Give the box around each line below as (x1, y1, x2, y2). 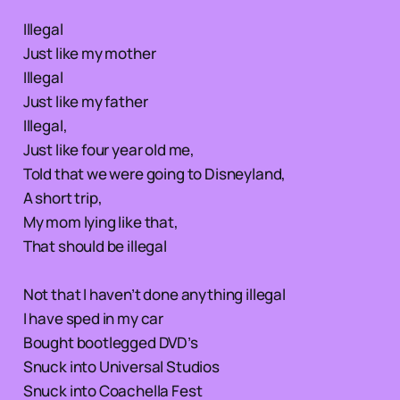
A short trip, (22, 187, 103, 208)
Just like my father (22, 90, 148, 112)
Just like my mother (22, 42, 156, 63)
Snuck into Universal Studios (22, 355, 220, 377)
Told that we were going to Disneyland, (22, 162, 287, 184)
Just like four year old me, (22, 138, 196, 160)
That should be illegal (22, 235, 167, 256)
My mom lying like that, (22, 211, 179, 232)
